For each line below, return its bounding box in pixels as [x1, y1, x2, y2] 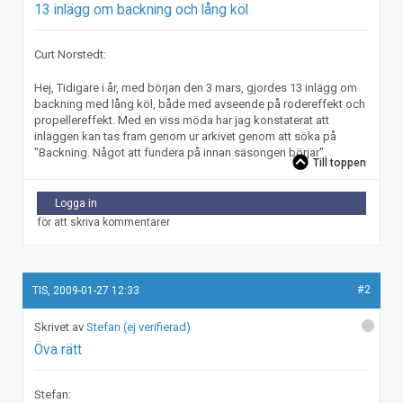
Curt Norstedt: [34, 47, 107, 61]
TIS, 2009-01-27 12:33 [32, 283, 140, 297]
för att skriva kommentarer [37, 216, 170, 229]
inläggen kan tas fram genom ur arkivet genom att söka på [34, 130, 337, 144]
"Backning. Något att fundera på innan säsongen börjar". [34, 146, 327, 160]
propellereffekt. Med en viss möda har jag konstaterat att [34, 113, 330, 128]
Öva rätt [34, 342, 83, 359]
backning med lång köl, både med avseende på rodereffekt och [34, 97, 366, 112]
